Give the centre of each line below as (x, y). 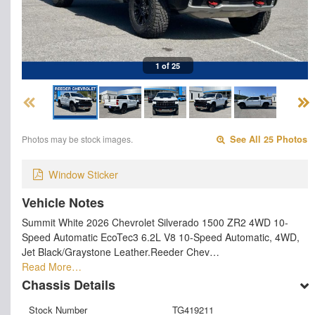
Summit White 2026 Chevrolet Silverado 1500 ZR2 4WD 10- (155, 222)
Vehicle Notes (63, 202)
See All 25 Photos (268, 140)
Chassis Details (69, 284)
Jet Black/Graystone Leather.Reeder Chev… (121, 251)
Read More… (52, 266)
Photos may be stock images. (77, 139)
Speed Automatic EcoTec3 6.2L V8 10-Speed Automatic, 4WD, (161, 237)
